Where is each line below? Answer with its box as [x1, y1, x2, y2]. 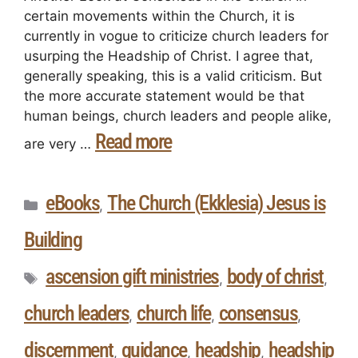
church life [137, 300, 211, 325]
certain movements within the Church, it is [24, 7, 295, 24]
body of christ [226, 264, 324, 288]
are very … [24, 135, 95, 152]
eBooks [46, 190, 100, 215]
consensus [218, 300, 297, 325]
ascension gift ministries [46, 264, 219, 288]
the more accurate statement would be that [24, 87, 304, 104]
